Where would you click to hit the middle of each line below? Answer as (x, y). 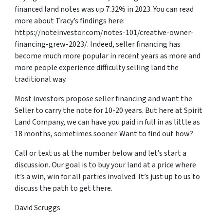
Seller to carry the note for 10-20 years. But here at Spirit (109, 111)
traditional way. (41, 80)
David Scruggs (37, 208)
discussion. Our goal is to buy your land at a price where (105, 165)
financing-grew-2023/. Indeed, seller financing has (98, 45)
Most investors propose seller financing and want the (103, 99)
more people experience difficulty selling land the (97, 68)
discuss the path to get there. (64, 189)
